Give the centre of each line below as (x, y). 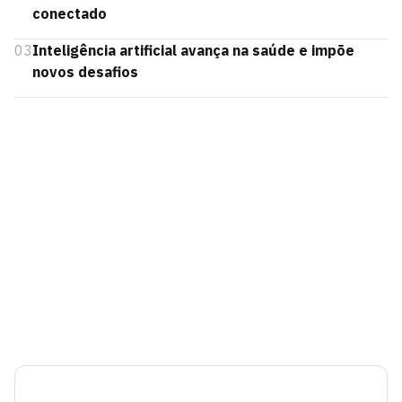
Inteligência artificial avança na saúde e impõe (193, 50)
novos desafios (85, 72)
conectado (70, 13)
